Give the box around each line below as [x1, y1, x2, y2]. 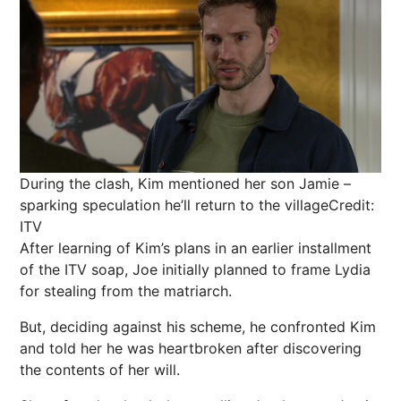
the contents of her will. [20, 360, 180, 379]
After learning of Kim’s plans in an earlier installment [20, 238, 371, 257]
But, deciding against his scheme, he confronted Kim [20, 317, 376, 336]
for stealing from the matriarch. [20, 281, 232, 300]
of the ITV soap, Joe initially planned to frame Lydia [20, 260, 371, 278]
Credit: [328, 195, 374, 214]
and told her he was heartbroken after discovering [20, 338, 362, 357]
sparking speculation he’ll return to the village [20, 195, 328, 214]
